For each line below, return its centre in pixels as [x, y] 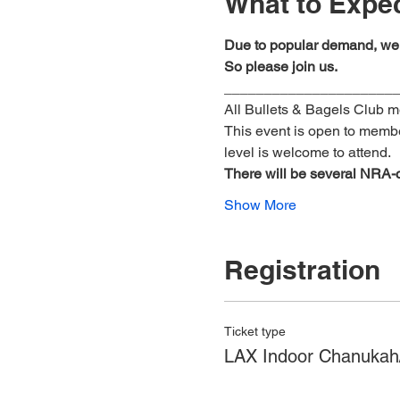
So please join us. [280, 67]
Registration [302, 270]
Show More [260, 205]
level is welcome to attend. [307, 152]
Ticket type [254, 331]
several [333, 174]
